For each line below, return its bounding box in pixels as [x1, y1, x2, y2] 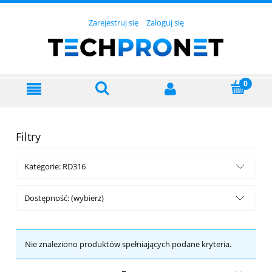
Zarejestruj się [88, 17, 138, 29]
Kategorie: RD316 [24, 161, 86, 172]
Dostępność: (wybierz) [24, 192, 104, 204]
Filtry [16, 129, 41, 144]
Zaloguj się [146, 17, 184, 29]
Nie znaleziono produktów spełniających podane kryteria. [25, 239, 231, 250]
